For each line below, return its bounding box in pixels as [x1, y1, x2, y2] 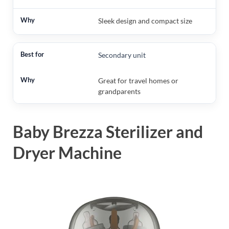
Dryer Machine [13, 143, 122, 163]
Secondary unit [98, 51, 146, 60]
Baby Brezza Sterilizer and [13, 122, 203, 142]
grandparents [98, 87, 141, 96]
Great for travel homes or [98, 76, 178, 85]
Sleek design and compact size [98, 16, 192, 26]
